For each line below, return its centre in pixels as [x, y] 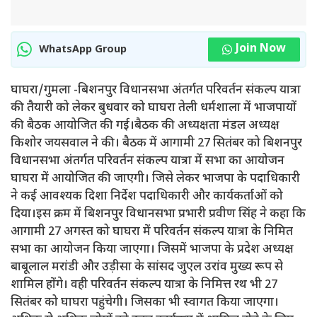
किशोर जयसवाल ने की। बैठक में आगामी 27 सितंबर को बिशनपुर [156, 144]
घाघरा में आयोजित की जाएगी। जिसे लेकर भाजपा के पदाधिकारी [155, 179]
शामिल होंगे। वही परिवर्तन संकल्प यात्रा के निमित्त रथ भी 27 [144, 285]
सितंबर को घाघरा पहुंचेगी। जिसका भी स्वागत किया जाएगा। [145, 303]
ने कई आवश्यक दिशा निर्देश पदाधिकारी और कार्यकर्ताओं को [147, 197]
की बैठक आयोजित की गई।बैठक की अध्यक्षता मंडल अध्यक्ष [145, 126]
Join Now [261, 49]
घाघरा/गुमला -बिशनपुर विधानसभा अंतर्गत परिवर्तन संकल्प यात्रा [156, 91]
